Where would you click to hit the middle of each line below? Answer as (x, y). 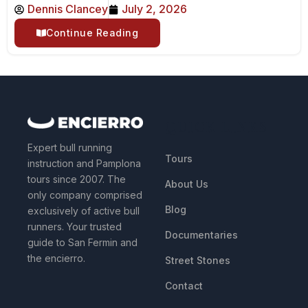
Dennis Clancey (68, 9)
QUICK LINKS (217, 126)
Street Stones (198, 260)
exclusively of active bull (84, 210)
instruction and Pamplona (84, 163)
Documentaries (201, 235)
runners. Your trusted (75, 226)
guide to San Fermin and (82, 242)
